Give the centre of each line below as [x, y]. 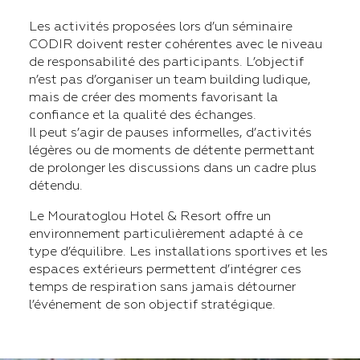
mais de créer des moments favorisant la [153, 97]
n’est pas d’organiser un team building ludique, [170, 79]
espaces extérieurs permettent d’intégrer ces [165, 269]
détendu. [56, 185]
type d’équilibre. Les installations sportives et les [178, 251]
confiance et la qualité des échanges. [143, 115]
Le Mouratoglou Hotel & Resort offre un [150, 216]
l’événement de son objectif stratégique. [152, 304]
